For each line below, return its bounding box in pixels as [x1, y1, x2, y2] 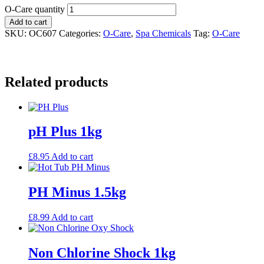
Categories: [59, 28, 103, 38]
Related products [5, 74, 108, 90]
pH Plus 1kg [28, 124, 102, 140]
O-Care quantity [5, 4, 65, 14]
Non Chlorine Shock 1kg [28, 245, 176, 261]
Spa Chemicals [136, 28, 191, 38]
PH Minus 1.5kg [28, 184, 126, 200]
